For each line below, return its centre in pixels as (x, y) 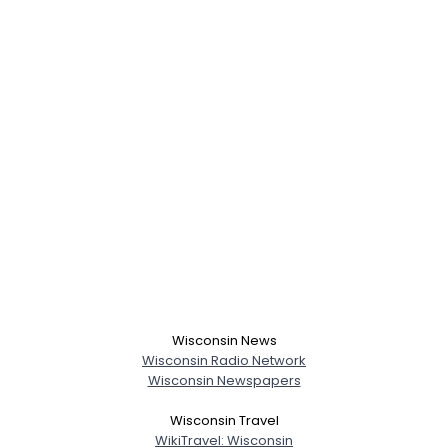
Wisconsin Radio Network (224, 360)
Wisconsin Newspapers (224, 380)
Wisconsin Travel (224, 420)
